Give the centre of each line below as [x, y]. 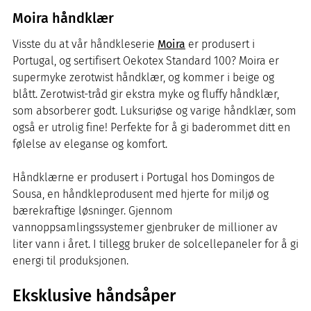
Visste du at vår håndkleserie [85, 44]
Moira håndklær [63, 18]
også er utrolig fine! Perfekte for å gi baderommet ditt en [151, 127]
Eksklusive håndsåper [94, 295]
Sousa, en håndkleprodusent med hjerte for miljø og [141, 194]
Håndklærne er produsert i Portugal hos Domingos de [144, 177]
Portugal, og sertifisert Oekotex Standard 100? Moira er [146, 60]
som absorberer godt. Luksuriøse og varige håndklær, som [154, 110]
